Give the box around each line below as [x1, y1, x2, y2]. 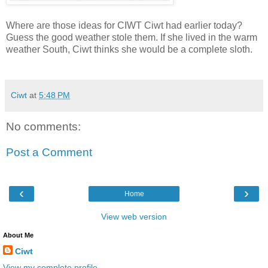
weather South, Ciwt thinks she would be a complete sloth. [6, 44, 252, 54]
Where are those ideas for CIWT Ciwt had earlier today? [6, 20, 242, 31]
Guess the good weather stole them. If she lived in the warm [6, 32, 257, 42]
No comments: [6, 120, 81, 133]
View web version [101, 211, 167, 221]
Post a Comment [6, 146, 92, 159]
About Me [3, 231, 33, 239]
